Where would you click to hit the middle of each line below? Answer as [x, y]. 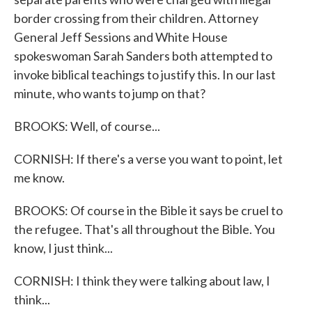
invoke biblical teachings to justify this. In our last [145, 75]
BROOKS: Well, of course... [87, 126]
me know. [39, 178]
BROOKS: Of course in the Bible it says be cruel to [148, 210]
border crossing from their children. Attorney [136, 18]
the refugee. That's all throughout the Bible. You [145, 229]
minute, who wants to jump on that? [110, 93]
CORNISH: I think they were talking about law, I [142, 281]
